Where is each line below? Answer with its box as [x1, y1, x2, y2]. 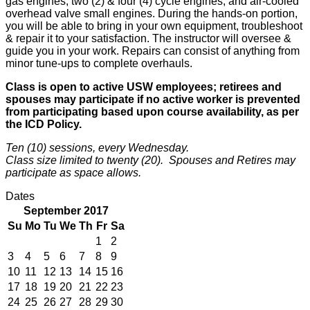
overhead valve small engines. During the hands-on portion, [6, 7, 298, 19]
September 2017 [24, 204, 109, 217]
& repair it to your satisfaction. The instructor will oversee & [6, 32, 291, 44]
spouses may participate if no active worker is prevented [6, 93, 300, 105]
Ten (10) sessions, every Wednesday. [6, 141, 189, 154]
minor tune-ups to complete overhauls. [6, 57, 192, 69]
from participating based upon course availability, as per [6, 105, 299, 118]
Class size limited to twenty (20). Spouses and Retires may [6, 154, 295, 166]
